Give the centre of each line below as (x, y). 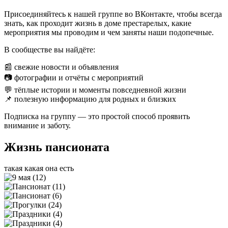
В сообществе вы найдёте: (50, 49)
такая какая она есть (39, 168)
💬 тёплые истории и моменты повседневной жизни (95, 90)
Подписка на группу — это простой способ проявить (97, 116)
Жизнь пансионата (57, 147)
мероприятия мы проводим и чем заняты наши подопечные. (109, 32)
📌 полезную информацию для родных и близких (90, 99)
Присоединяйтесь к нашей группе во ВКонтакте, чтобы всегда (113, 14)
